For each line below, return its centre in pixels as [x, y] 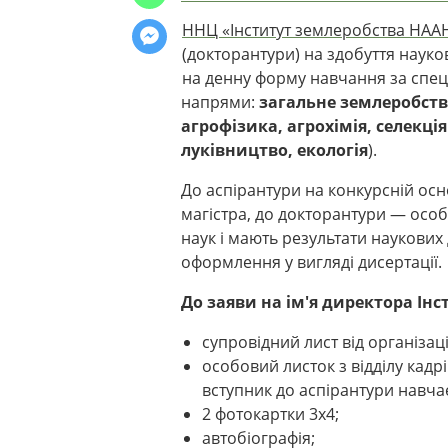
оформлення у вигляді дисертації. [311, 261]
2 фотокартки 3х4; [270, 413]
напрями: [218, 101]
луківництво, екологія [274, 149]
